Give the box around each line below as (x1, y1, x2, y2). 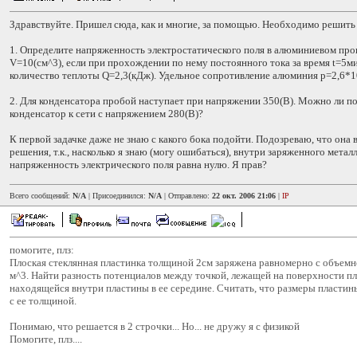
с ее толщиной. (10, 295, 76, 307)
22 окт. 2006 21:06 (212, 191, 276, 200)
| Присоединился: (86, 191, 148, 200)
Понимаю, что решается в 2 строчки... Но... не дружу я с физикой (10, 320, 300, 332)
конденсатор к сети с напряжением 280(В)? (10, 108, 203, 120)
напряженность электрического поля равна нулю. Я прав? (10, 159, 267, 171)
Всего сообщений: (10, 191, 73, 200)
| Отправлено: (162, 191, 212, 200)
